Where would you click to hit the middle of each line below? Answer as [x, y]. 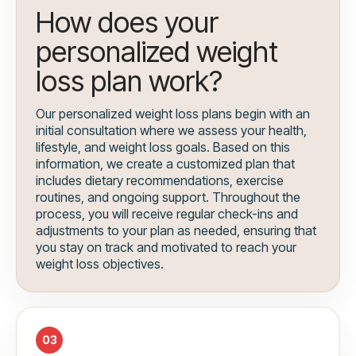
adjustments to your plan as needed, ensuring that [176, 231]
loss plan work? [129, 81]
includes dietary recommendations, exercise [160, 181]
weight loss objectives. [100, 264]
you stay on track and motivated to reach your [166, 248]
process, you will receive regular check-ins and [167, 214]
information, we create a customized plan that [165, 164]
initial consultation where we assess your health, [171, 131]
